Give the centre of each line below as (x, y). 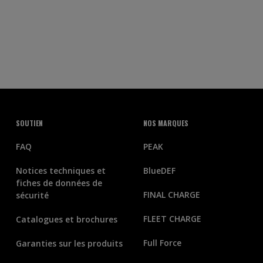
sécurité (32, 195)
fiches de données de (59, 183)
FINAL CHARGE (171, 195)
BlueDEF (159, 171)
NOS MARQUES (166, 123)
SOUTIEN (29, 123)
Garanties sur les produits (69, 243)
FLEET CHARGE (172, 219)
